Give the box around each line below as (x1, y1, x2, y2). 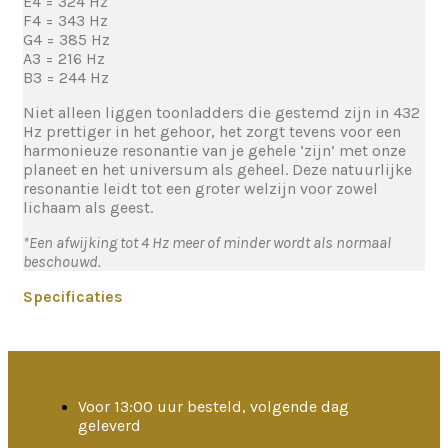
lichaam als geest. (23, 198, 153, 217)
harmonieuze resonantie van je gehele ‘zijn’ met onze (23, 141, 406, 160)
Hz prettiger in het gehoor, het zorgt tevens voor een (23, 122, 401, 141)
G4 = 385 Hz (23, 30, 110, 49)
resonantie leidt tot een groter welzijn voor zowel (23, 179, 378, 198)
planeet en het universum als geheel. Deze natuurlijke (23, 160, 412, 179)
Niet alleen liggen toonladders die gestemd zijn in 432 (23, 103, 420, 122)
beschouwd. (23, 252, 101, 271)
